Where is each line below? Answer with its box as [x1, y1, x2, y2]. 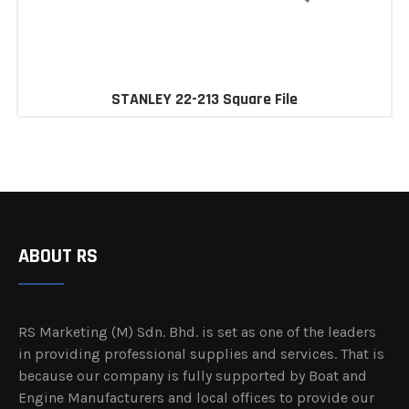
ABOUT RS [18, 244, 98, 270]
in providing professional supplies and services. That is [18, 345, 384, 363]
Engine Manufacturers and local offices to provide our [18, 389, 374, 407]
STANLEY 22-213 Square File [111, 88, 298, 110]
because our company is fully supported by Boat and [18, 367, 367, 385]
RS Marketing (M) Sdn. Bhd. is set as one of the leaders [18, 323, 376, 341]
